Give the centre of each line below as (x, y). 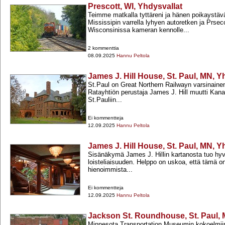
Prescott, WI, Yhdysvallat (135, 7)
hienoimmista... (110, 170)
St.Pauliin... (105, 100)
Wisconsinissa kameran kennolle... (139, 30)
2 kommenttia (103, 48)
